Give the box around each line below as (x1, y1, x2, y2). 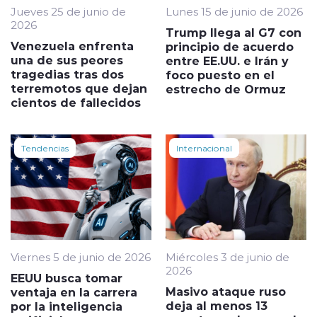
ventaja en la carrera (11, 284, 137, 300)
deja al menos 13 (166, 298, 267, 313)
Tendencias (21, 142, 69, 154)
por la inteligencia (11, 299, 122, 314)
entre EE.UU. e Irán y (166, 52, 289, 68)
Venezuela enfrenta (11, 38, 134, 53)
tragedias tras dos (11, 66, 124, 81)
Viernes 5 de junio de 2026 (11, 250, 151, 265)
